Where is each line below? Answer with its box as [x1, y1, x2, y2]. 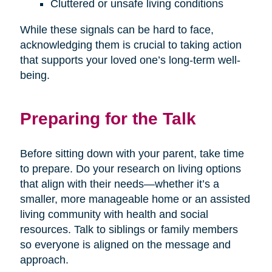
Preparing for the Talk [19, 108, 196, 128]
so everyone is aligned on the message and [19, 238, 231, 251]
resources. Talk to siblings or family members [19, 223, 238, 236]
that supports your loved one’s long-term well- [19, 53, 240, 66]
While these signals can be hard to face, [19, 23, 214, 36]
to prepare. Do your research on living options [19, 162, 241, 175]
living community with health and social [19, 208, 208, 220]
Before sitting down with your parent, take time [19, 147, 244, 160]
